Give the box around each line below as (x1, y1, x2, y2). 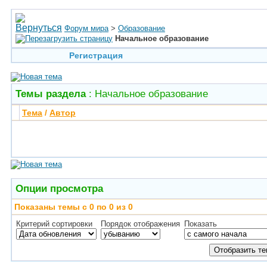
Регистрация (69, 51, 123, 60)
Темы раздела (15, 88, 86, 100)
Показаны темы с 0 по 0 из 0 (14, 202, 133, 212)
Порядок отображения (101, 219, 180, 228)
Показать (184, 219, 217, 228)
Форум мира (64, 24, 108, 33)
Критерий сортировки (16, 219, 92, 228)
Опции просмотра (15, 182, 103, 194)
